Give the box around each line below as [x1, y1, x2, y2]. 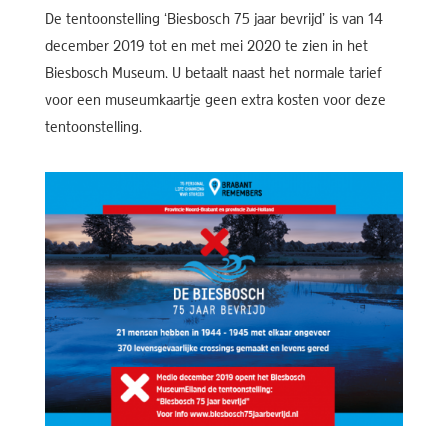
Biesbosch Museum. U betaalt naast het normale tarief [44, 66, 382, 83]
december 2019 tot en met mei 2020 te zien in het [44, 39, 368, 56]
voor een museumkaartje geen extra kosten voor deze [44, 93, 386, 110]
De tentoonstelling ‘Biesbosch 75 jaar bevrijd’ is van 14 [44, 12, 383, 29]
